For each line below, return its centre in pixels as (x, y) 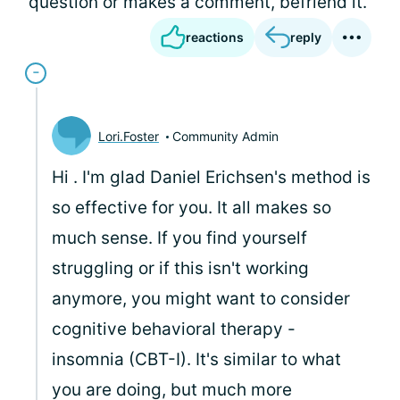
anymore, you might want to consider (201, 299)
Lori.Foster (129, 136)
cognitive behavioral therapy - (174, 329)
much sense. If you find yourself (179, 238)
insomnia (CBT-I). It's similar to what (196, 359)
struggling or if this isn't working (180, 268)
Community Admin (225, 136)
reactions (215, 37)
